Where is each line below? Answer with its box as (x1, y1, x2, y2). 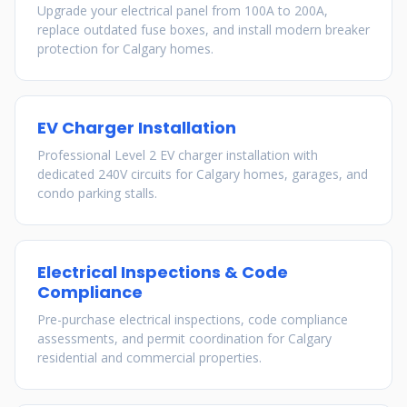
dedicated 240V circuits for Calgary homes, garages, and (37, 165, 368, 183)
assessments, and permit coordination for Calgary (37, 330, 332, 347)
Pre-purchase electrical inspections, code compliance (37, 311, 348, 328)
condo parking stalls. (37, 184, 157, 202)
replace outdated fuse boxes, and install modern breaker (37, 21, 370, 38)
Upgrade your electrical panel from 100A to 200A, (37, 2, 328, 19)
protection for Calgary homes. (37, 40, 213, 57)
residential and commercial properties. (37, 349, 262, 366)
